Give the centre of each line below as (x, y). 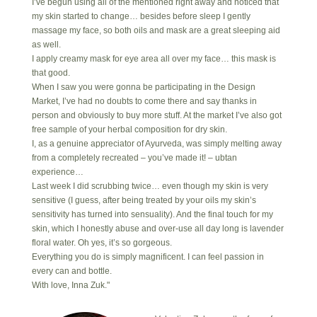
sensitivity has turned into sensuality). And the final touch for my (152, 214)
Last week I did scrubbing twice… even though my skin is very (150, 186)
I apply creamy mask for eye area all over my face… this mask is (154, 58)
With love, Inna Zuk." (70, 285)
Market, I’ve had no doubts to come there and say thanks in (144, 101)
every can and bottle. (71, 271)
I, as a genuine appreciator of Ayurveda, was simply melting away (156, 143)
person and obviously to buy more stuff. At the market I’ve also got (156, 115)
